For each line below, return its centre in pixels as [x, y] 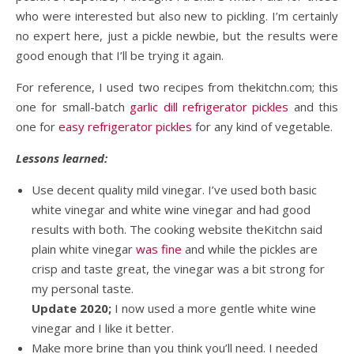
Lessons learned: [62, 158]
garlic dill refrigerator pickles [209, 107]
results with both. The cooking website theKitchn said [177, 230]
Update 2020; [72, 309]
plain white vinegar [84, 249]
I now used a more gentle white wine [214, 309]
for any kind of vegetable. [262, 127]
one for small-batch [73, 107]
